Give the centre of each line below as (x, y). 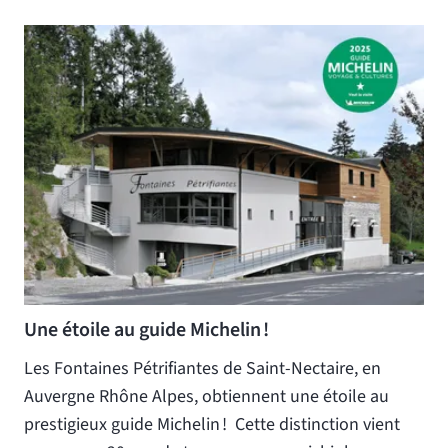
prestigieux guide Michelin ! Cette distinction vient (212, 424)
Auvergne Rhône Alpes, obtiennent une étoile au (206, 396)
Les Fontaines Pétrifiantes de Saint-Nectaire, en (202, 368)
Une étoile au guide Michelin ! (146, 329)
